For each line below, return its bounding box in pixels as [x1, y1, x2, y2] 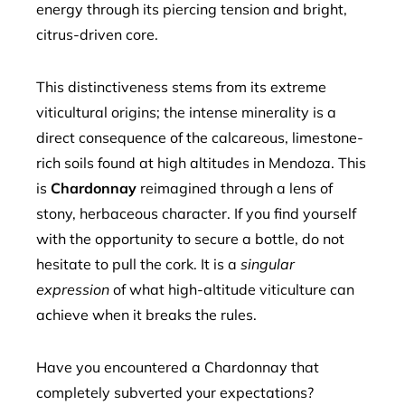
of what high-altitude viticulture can [109, 280, 354, 298]
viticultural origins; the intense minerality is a [36, 103, 336, 121]
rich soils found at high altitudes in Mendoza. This [36, 154, 366, 172]
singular [240, 255, 295, 273]
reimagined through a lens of [137, 179, 333, 197]
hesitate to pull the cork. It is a [36, 255, 240, 273]
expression [36, 280, 109, 298]
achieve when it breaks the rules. [36, 306, 257, 324]
